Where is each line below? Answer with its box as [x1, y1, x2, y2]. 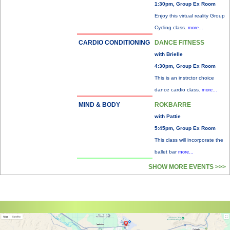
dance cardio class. [155, 87, 202, 92]
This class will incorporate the [155, 137, 223, 143]
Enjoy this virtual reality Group [155, 13, 225, 18]
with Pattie [155, 113, 181, 119]
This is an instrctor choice [155, 75, 214, 81]
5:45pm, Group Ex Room [155, 125, 216, 131]
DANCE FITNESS [155, 39, 204, 46]
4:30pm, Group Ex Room [155, 63, 216, 69]
